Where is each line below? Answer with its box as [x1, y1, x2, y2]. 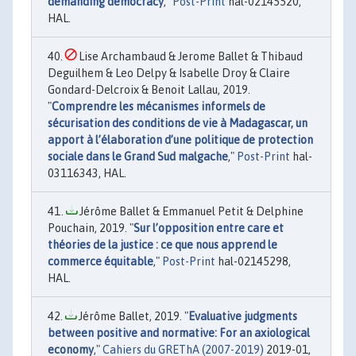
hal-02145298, [215, 254, 291, 268]
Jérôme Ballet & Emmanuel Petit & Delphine [77, 204, 304, 218]
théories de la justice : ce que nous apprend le [48, 238, 277, 251]
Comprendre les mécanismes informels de [52, 99, 265, 113]
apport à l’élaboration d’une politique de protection [48, 133, 313, 146]
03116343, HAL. [48, 166, 126, 180]
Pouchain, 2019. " [48, 221, 133, 234]
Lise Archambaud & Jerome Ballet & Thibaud [76, 49, 303, 63]
